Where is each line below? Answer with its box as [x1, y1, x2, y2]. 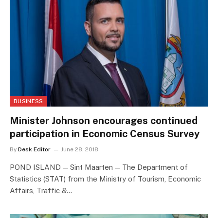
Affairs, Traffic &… [10, 186, 72, 195]
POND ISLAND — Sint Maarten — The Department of [10, 163, 188, 172]
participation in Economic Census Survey [10, 128, 200, 140]
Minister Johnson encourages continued [10, 115, 198, 127]
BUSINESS [14, 98, 43, 105]
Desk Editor [18, 146, 51, 153]
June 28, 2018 [61, 146, 98, 153]
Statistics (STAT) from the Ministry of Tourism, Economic [10, 175, 201, 183]
